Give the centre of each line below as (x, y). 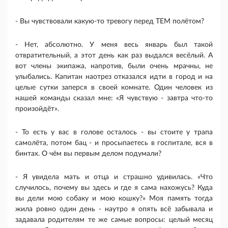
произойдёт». (37, 109)
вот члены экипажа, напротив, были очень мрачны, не (114, 66)
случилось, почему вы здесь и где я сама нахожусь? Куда (114, 188)
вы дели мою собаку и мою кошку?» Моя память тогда (114, 199)
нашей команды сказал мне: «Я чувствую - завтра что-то (114, 98)
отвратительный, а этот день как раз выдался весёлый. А (114, 56)
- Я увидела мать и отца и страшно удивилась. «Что (114, 177)
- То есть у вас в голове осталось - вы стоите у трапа (114, 133)
